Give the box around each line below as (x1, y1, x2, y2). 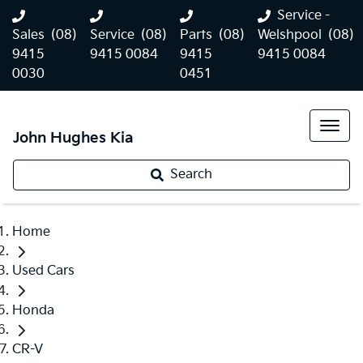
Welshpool (258, 28, 322, 43)
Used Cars (12, 263, 75, 280)
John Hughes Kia (13, 130, 134, 147)
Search (170, 167, 212, 182)
